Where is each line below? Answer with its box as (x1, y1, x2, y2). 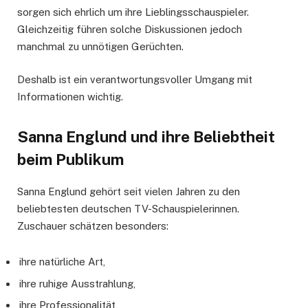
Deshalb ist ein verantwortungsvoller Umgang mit (17, 73, 252, 85)
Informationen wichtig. (17, 90, 123, 102)
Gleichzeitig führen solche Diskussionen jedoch (17, 23, 242, 35)
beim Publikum (17, 151, 124, 169)
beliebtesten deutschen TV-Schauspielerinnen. (17, 202, 239, 214)
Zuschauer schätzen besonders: (17, 219, 168, 232)
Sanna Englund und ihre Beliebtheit (17, 128, 275, 146)
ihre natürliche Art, (19, 255, 105, 267)
